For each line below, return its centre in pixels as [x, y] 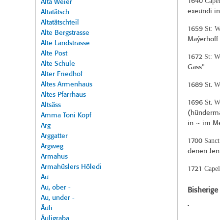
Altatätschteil [60, 23]
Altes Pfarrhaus [63, 95]
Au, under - [58, 198]
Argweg [52, 147]
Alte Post [54, 54]
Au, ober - [56, 188]
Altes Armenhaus [67, 85]
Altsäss [51, 105]
